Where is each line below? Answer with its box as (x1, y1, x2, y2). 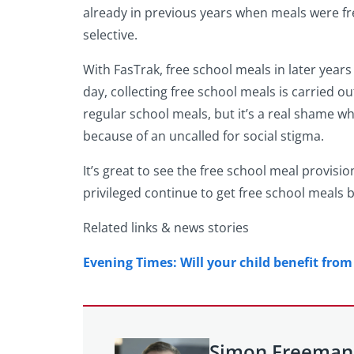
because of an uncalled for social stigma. (83, 126, 324, 145)
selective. (83, 25, 137, 43)
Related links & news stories (83, 218, 249, 236)
